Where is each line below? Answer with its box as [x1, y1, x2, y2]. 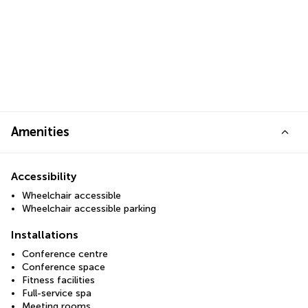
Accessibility [11, 170, 76, 183]
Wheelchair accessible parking [22, 203, 156, 214]
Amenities [11, 124, 69, 140]
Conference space [22, 261, 105, 273]
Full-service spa [22, 287, 91, 299]
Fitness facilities [22, 274, 95, 286]
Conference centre [22, 248, 108, 260]
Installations [11, 228, 78, 241]
